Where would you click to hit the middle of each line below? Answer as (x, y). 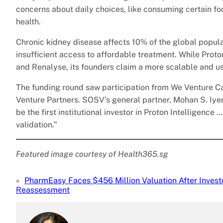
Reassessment (43, 190)
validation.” (37, 125)
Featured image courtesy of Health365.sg (92, 154)
